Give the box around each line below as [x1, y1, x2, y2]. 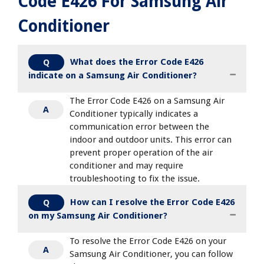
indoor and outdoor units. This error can [70, 134, 232, 145]
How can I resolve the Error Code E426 [70, 196, 235, 207]
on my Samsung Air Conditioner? [28, 210, 167, 221]
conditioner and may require [70, 160, 183, 171]
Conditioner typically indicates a [70, 108, 198, 119]
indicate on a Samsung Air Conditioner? [28, 70, 197, 81]
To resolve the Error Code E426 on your [70, 235, 226, 246]
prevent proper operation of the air [70, 147, 213, 158]
